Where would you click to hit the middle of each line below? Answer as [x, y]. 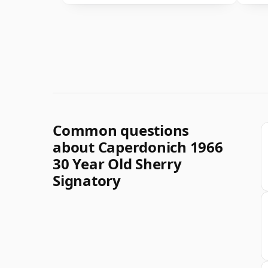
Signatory [87, 180]
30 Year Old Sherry [117, 163]
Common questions [121, 130]
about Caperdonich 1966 [138, 147]
